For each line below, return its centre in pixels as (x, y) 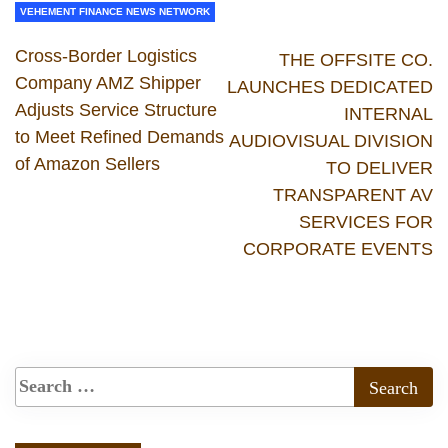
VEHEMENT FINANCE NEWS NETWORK (115, 11)
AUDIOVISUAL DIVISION (331, 140)
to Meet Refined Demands (119, 136)
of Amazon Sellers (87, 163)
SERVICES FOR (366, 221)
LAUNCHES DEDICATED (330, 86)
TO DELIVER (379, 167)
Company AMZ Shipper (108, 82)
